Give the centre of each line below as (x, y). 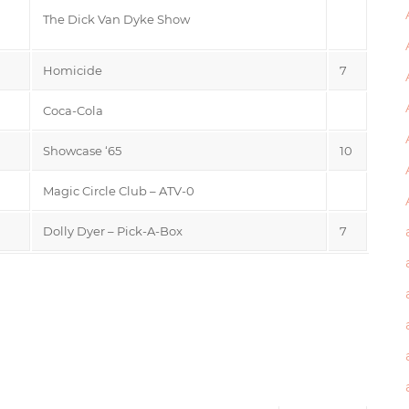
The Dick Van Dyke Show (116, 19)
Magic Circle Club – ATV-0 (119, 190)
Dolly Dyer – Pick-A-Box (113, 231)
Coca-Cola (73, 110)
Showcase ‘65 (82, 150)
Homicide (73, 70)
